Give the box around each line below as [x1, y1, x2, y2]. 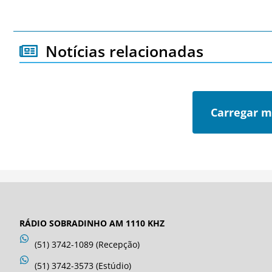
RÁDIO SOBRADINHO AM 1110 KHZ [19, 217, 165, 229]
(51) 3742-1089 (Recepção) [35, 238, 140, 250]
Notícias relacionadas [45, 40, 203, 61]
